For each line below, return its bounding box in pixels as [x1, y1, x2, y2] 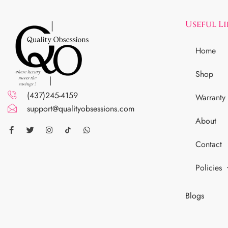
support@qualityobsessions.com [26, 103, 134, 115]
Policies [195, 162, 222, 174]
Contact [195, 138, 222, 151]
